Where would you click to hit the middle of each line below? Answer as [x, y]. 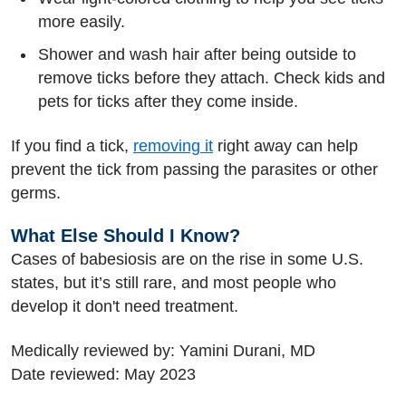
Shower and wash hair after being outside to [197, 54]
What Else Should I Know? [126, 236]
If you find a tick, [72, 145]
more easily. [82, 22]
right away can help [285, 145]
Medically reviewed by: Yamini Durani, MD [163, 350]
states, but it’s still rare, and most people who [174, 283]
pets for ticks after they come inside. [168, 101]
